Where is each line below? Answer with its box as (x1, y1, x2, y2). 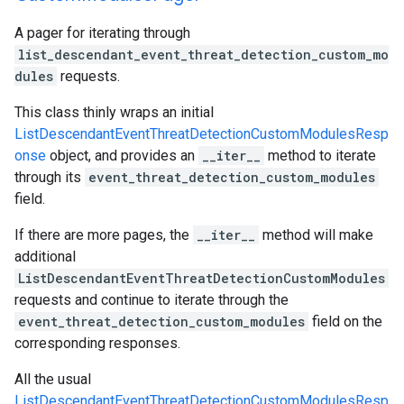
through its (14, 169, 85, 186)
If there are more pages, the (14, 226, 193, 243)
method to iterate (264, 147, 376, 164)
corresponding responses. (14, 335, 180, 352)
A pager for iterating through (14, 24, 190, 41)
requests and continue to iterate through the (14, 291, 289, 308)
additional (14, 248, 76, 265)
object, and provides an (46, 147, 198, 164)
